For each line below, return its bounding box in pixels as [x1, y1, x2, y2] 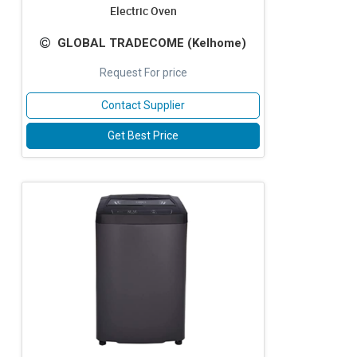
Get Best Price [108, 129, 178, 142]
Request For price [99, 66, 187, 79]
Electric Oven [109, 3, 177, 18]
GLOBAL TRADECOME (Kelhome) [57, 36, 246, 50]
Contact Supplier [101, 99, 185, 112]
